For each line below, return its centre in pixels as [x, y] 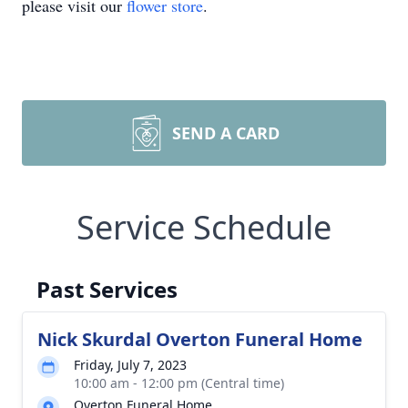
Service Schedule [204, 227]
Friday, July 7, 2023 [130, 365]
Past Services [107, 289]
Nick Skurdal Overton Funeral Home [200, 339]
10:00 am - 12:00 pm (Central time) [179, 383]
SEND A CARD [226, 133]
